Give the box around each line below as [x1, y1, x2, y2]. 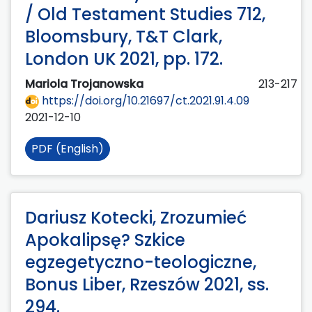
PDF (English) [31, 140, 104, 157]
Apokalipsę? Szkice [25, 228, 185, 251]
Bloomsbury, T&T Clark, [25, 24, 222, 48]
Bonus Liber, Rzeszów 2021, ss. [25, 272, 269, 296]
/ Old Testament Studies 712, [25, 2, 265, 26]
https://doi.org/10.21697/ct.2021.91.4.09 [39, 92, 249, 109]
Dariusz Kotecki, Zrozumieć [25, 205, 247, 229]
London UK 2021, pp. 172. [25, 47, 223, 70]
